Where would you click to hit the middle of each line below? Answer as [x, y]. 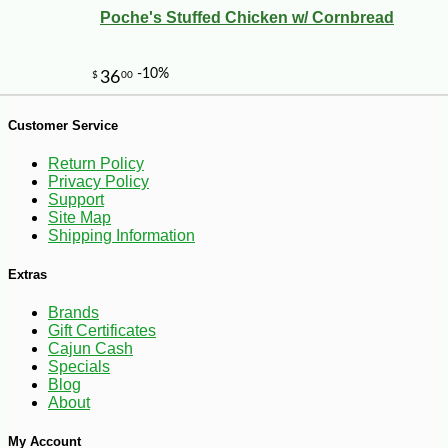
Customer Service [63, 125]
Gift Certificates [102, 331]
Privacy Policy [98, 181]
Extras [27, 275]
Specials [79, 367]
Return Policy [96, 163]
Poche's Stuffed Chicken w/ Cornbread [247, 17]
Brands [73, 313]
